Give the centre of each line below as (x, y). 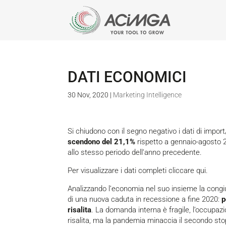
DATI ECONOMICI (127, 77)
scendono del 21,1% (102, 142)
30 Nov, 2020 (88, 95)
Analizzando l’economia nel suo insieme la (137, 189)
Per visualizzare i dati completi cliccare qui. (138, 171)
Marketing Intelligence (148, 95)
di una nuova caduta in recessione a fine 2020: (145, 199)
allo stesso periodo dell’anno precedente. (135, 152)
